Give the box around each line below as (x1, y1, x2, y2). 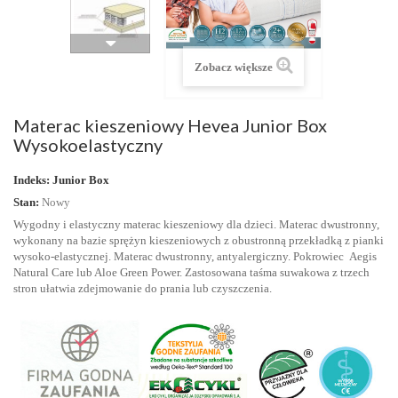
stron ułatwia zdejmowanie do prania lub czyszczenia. (13, 282, 272, 295)
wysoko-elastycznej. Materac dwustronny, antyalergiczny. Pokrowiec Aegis (13, 250, 377, 263)
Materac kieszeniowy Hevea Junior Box (13, 115, 327, 136)
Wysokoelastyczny (13, 134, 163, 155)
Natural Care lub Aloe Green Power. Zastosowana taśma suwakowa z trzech (13, 266, 370, 279)
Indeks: (13, 173, 50, 187)
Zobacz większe (194, 60, 273, 74)
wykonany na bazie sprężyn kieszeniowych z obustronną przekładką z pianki (13, 234, 384, 247)
